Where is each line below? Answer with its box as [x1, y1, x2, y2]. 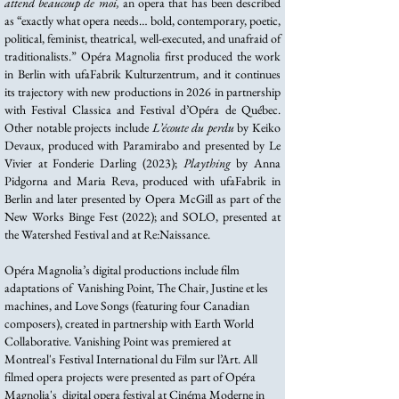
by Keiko [237, 119, 281, 135]
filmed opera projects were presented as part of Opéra [4, 369, 256, 385]
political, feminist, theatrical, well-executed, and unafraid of [4, 30, 281, 46]
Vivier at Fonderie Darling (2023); [4, 155, 183, 171]
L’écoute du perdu [151, 119, 238, 135]
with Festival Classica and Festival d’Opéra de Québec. [4, 102, 281, 118]
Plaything [183, 155, 237, 171]
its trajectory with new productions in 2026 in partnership [4, 84, 281, 100]
